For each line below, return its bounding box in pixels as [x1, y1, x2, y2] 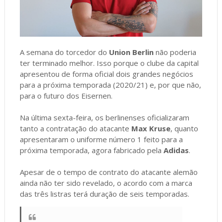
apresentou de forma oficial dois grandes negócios [19, 69, 193, 79]
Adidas [163, 145, 189, 156]
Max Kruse [131, 123, 170, 134]
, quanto [170, 123, 198, 134]
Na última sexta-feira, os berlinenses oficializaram [19, 112, 189, 123]
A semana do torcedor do [19, 47, 109, 57]
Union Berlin [109, 47, 154, 57]
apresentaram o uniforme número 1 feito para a [19, 134, 183, 145]
